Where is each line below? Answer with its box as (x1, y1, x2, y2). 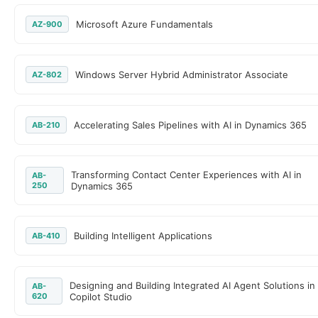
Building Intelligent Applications (74, 230, 212, 241)
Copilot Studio (69, 291, 132, 302)
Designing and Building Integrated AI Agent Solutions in (69, 280, 315, 291)
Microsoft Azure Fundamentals (76, 18, 213, 30)
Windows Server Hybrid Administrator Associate (75, 69, 288, 80)
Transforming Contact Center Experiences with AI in (70, 169, 302, 180)
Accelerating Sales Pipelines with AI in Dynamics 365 (74, 119, 307, 131)
